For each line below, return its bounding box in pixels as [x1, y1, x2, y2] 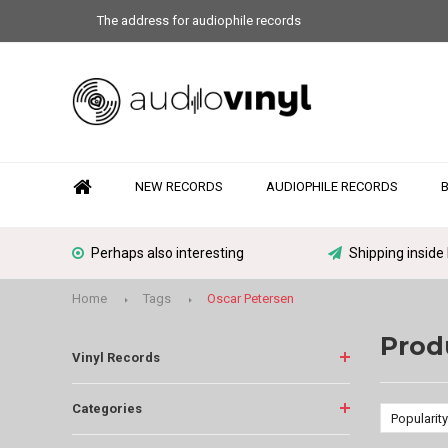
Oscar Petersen [207, 290, 294, 306]
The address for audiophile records [97, 13, 301, 28]
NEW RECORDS [135, 179, 223, 194]
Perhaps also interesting [91, 245, 244, 261]
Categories [72, 400, 142, 416]
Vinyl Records [72, 349, 160, 365]
